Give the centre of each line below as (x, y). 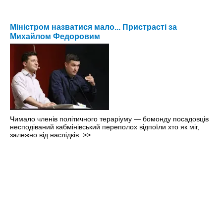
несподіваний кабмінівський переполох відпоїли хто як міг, (105, 127)
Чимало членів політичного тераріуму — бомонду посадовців (109, 119)
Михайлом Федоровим (55, 37)
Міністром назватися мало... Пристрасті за (93, 27)
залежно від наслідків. (46, 135)
